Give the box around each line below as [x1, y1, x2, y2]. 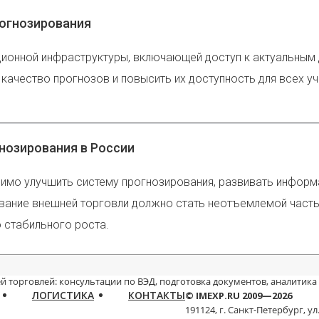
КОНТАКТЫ [128, 288, 185, 302]
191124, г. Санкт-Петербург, [185, 303, 305, 316]
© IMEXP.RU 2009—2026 [185, 288, 292, 302]
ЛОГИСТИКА [32, 288, 94, 302]
